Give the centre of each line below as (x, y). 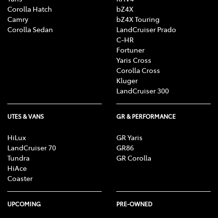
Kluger (127, 80)
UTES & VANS (26, 116)
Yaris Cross (134, 60)
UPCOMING (24, 204)
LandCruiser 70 (32, 147)
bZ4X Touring (138, 19)
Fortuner (130, 49)
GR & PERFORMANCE (146, 116)
